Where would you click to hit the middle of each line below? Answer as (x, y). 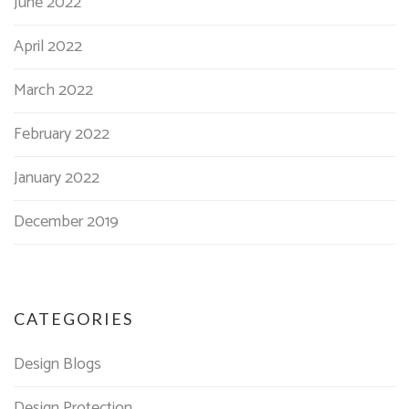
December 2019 (66, 222)
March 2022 (53, 91)
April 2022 (48, 47)
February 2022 (62, 135)
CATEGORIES (73, 319)
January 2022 (57, 178)
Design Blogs (58, 365)
